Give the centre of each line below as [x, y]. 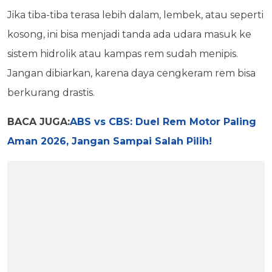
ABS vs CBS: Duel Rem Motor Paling [163, 121]
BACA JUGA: [39, 121]
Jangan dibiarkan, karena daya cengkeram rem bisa [131, 73]
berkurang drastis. [51, 92]
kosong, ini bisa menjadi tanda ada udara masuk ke [129, 34]
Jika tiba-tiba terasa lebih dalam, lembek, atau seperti [135, 15]
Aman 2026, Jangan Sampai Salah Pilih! [110, 141]
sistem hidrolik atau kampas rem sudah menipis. [123, 53]
